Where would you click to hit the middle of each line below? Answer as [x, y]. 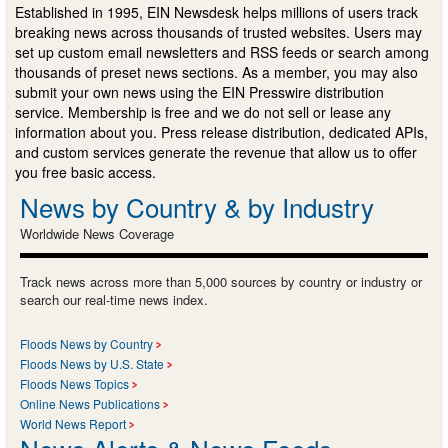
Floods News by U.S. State [92, 364]
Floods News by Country [86, 344]
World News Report [73, 424]
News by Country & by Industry [197, 207]
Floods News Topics [74, 384]
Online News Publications [90, 404]
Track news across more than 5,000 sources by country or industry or [221, 282]
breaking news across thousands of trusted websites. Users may [218, 32]
